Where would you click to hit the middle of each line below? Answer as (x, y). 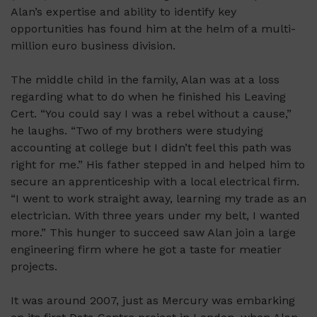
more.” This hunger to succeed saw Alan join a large (153, 233)
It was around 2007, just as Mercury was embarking (153, 301)
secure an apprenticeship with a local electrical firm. (155, 182)
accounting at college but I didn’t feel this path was (151, 148)
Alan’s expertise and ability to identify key (123, 12)
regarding (37, 97)
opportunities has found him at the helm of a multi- (153, 29)
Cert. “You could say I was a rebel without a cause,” (151, 114)
